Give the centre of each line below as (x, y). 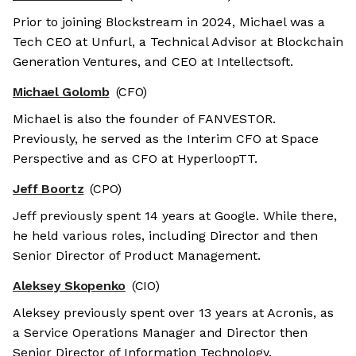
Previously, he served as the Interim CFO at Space (166, 139)
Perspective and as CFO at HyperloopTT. (135, 159)
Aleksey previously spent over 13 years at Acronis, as (173, 313)
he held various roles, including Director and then (165, 236)
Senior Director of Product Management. (137, 256)
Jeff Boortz (48, 189)
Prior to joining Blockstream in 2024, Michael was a (169, 22)
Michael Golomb (61, 92)
